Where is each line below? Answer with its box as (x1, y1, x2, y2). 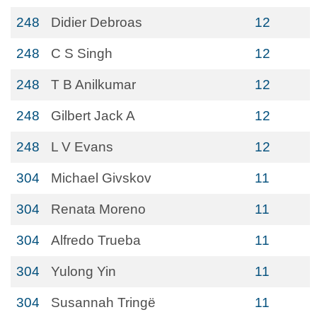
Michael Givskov (51, 171, 151, 185)
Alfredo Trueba (51, 233, 141, 248)
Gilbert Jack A (51, 108, 135, 123)
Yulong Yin (51, 264, 116, 279)
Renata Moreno (51, 202, 146, 217)
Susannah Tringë (51, 295, 156, 310)
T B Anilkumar (51, 77, 136, 92)
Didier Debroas (51, 15, 142, 30)
